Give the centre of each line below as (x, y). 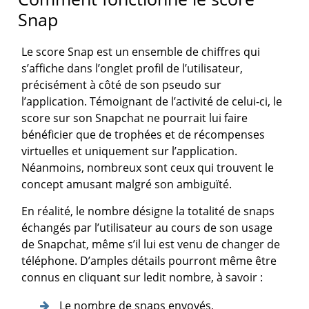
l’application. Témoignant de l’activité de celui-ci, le (152, 102)
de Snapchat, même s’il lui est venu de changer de (151, 245)
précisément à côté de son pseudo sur (122, 85)
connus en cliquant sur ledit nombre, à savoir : (142, 278)
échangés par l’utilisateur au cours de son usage (147, 228)
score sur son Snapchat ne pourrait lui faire (135, 118)
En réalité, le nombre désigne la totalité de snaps (148, 211)
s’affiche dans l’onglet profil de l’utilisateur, (132, 69)
